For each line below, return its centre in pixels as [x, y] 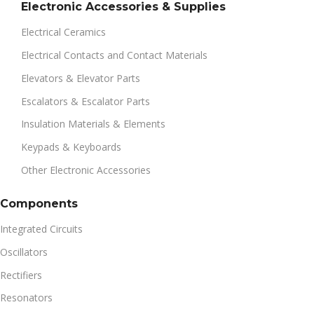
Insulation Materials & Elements [93, 124]
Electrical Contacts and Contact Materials [114, 55]
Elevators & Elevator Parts [80, 78]
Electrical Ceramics [63, 32]
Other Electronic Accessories [86, 170]
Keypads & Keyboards [71, 147]
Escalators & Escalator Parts [85, 101]
